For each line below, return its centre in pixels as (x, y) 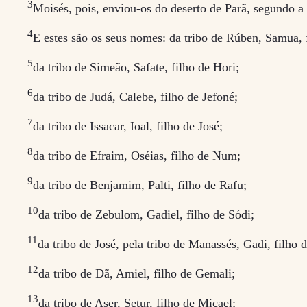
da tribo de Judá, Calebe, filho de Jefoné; (135, 96)
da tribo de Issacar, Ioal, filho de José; (128, 126)
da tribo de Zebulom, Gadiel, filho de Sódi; (146, 214)
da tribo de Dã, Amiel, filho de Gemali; (137, 273)
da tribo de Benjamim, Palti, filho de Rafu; (140, 185)
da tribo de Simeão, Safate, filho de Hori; (136, 67)
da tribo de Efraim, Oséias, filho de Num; (137, 155)
